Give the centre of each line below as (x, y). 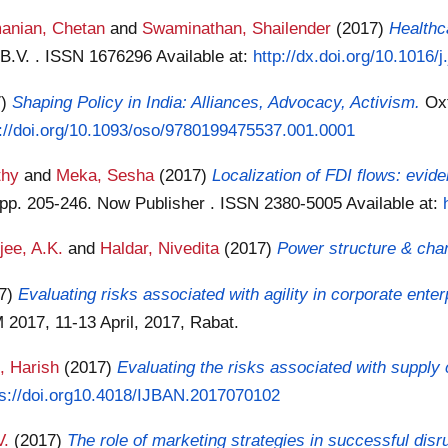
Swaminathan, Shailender (237, 28)
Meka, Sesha (105, 174)
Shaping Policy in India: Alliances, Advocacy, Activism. (216, 101)
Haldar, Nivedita (160, 248)
